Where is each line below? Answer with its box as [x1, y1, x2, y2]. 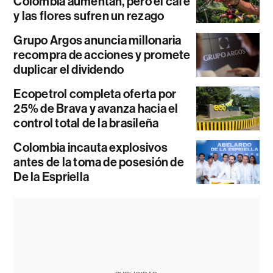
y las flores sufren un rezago [13, 9, 165, 24]
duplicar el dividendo [13, 62, 124, 77]
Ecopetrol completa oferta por [13, 87, 177, 102]
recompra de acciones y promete [13, 48, 191, 63]
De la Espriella [13, 169, 89, 185]
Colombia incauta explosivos [13, 140, 168, 155]
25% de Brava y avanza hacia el [13, 101, 179, 116]
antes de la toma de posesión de [13, 155, 184, 170]
